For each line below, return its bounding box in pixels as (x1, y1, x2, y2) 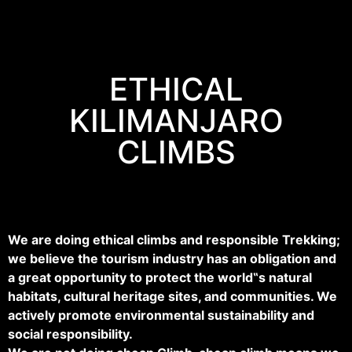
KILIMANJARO (68, 101, 284, 141)
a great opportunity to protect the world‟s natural (8, 269, 312, 286)
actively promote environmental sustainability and (8, 307, 314, 324)
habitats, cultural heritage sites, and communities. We (8, 288, 337, 305)
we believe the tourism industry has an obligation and (8, 251, 336, 267)
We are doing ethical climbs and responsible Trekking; (8, 232, 340, 248)
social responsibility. (8, 326, 133, 343)
